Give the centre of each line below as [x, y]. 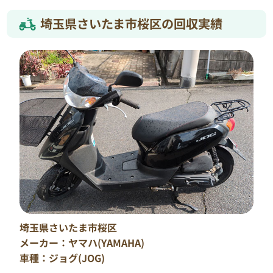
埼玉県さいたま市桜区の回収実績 [132, 23]
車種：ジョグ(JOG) [62, 257]
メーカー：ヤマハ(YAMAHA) [82, 242]
